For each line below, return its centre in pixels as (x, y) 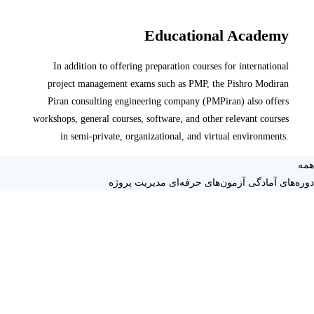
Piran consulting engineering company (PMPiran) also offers (169, 101)
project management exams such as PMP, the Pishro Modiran (169, 83)
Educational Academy (217, 35)
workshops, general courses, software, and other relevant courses (161, 118)
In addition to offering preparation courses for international (171, 66)
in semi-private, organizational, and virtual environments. (175, 136)
